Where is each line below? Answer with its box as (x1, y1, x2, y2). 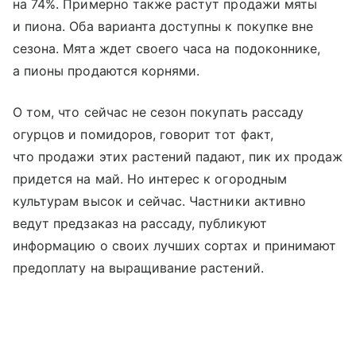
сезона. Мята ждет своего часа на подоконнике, (13, 40, 321, 56)
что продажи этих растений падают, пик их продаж (13, 148, 343, 164)
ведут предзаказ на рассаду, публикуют (13, 215, 267, 231)
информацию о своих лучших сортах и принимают (13, 237, 337, 253)
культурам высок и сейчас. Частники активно (13, 192, 307, 209)
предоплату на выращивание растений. (13, 259, 264, 276)
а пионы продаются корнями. (13, 62, 200, 79)
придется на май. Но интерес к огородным (13, 170, 287, 187)
